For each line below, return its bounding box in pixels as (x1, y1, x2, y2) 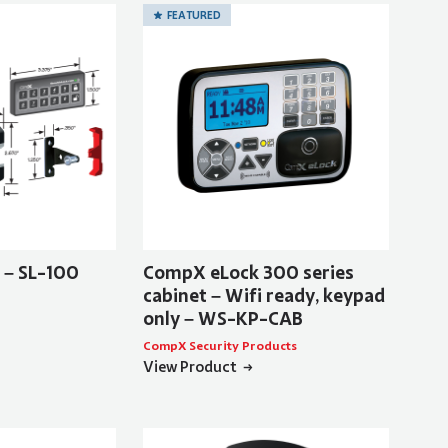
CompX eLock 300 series (142, 261, 354, 286)
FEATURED (166, 7, 221, 22)
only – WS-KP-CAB (142, 307, 303, 332)
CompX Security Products (142, 338, 297, 355)
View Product (142, 357, 237, 378)
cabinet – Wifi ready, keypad (142, 284, 385, 309)
